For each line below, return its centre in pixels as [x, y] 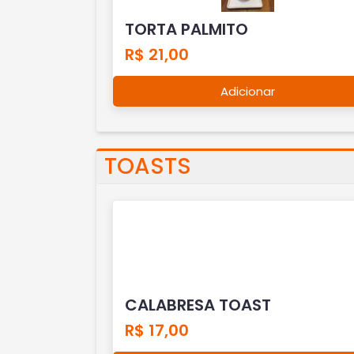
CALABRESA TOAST [198, 305]
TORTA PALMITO [186, 29]
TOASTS [147, 166]
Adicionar [248, 91]
